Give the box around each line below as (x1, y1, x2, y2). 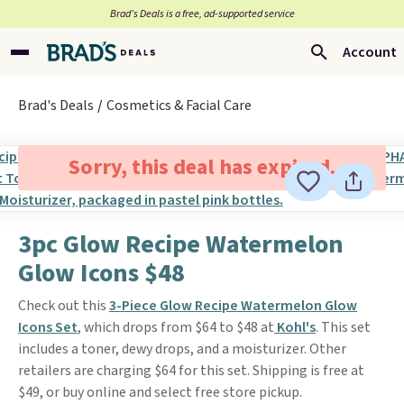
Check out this (18, 296, 109, 316)
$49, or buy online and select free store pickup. (18, 382, 302, 402)
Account (343, 42, 397, 62)
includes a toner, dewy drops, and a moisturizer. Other (18, 339, 346, 359)
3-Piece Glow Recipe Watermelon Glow (109, 296, 357, 316)
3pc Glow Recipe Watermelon (18, 226, 344, 262)
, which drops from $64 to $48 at (78, 317, 274, 337)
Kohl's (274, 317, 316, 337)
